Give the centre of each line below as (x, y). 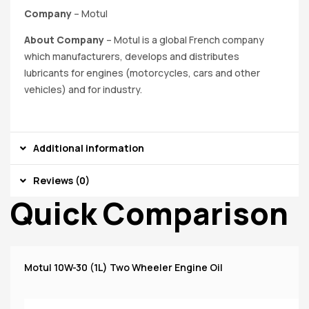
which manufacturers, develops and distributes (132, 56)
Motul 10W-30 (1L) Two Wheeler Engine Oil (123, 267)
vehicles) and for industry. (83, 89)
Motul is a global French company (189, 39)
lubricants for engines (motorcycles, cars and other (142, 72)
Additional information (89, 148)
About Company (64, 39)
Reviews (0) (61, 180)
